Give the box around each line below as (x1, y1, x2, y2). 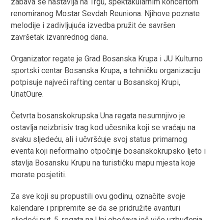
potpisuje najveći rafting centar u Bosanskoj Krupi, (11, 77, 181, 87)
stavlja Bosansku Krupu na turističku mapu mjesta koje (11, 158, 196, 167)
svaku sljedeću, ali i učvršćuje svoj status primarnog (11, 134, 188, 144)
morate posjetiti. (11, 169, 67, 179)
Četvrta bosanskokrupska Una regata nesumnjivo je (11, 110, 186, 120)
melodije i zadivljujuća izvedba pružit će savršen (11, 20, 176, 30)
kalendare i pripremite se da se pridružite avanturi (11, 203, 181, 213)
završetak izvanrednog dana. (11, 32, 109, 42)
